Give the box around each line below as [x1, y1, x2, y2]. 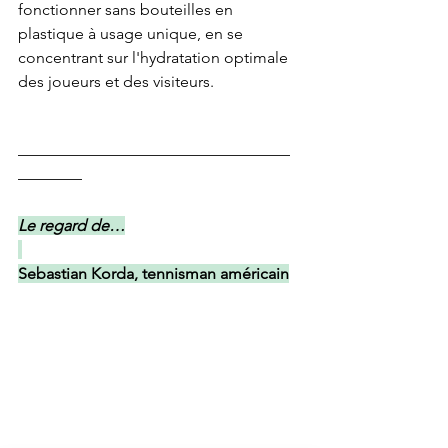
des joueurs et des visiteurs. [18, 71, 214, 91]
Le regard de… [18, 215, 125, 235]
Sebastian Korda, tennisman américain [18, 263, 289, 283]
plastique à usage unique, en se [18, 23, 247, 43]
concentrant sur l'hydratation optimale [18, 47, 292, 67]
